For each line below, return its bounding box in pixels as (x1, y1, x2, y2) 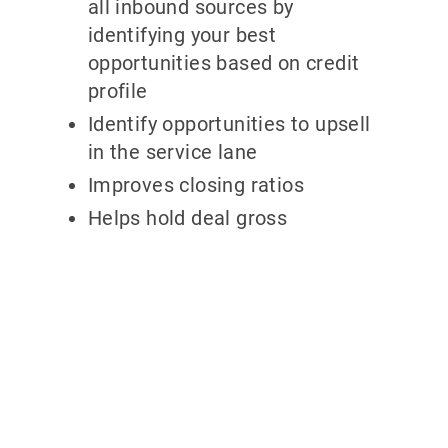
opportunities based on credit (87, 51, 360, 76)
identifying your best (87, 23, 277, 48)
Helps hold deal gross (87, 206, 288, 231)
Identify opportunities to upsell (87, 112, 371, 137)
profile (87, 79, 148, 104)
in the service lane (87, 140, 258, 165)
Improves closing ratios (87, 173, 304, 198)
